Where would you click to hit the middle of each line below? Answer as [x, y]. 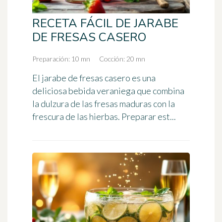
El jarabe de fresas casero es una [94, 78]
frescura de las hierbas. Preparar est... [104, 116]
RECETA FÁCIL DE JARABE [105, 23]
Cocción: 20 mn [122, 59]
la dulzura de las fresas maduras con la [104, 104]
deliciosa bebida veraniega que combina [108, 91]
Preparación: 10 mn [61, 59]
